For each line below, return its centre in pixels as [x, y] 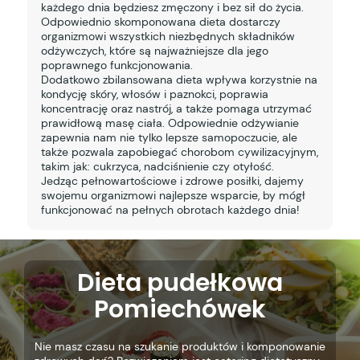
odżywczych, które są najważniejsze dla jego [154, 50]
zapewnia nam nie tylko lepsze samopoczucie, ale [169, 137]
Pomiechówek [180, 310]
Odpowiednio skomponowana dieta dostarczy [160, 21]
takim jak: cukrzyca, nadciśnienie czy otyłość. [157, 166]
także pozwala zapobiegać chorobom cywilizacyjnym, [179, 151]
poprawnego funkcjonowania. [117, 65]
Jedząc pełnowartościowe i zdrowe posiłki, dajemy [172, 180]
